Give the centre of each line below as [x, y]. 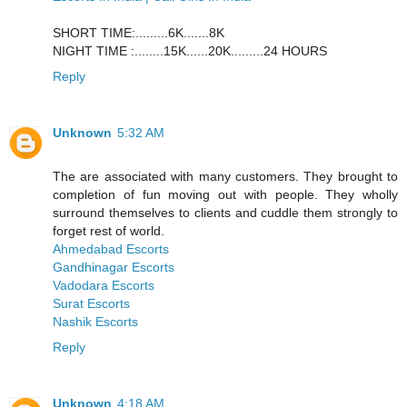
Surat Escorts [91, 303]
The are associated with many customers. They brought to [225, 176]
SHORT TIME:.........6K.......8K [139, 32]
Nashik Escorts [95, 321]
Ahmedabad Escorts [111, 248]
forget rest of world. [109, 230]
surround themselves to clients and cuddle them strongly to [225, 212]
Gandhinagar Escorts [114, 267]
